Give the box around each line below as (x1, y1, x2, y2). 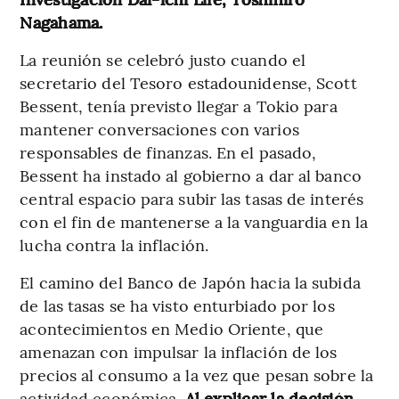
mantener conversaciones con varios (20, 118, 299, 141)
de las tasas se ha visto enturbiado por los (20, 294, 335, 317)
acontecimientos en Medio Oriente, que (20, 317, 324, 340)
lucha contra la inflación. (20, 233, 208, 256)
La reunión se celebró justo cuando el (20, 48, 306, 71)
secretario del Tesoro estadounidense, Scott (20, 71, 357, 94)
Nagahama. (20, 11, 103, 34)
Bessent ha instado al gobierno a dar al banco (20, 164, 362, 187)
